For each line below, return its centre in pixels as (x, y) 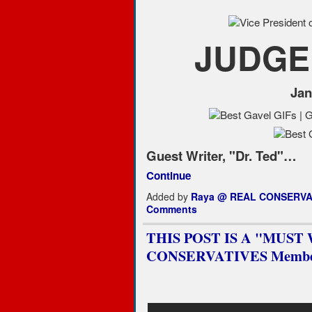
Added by (168, 197)
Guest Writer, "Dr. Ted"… (221, 156)
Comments (171, 209)
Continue (168, 176)
